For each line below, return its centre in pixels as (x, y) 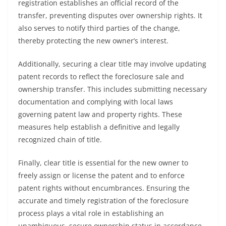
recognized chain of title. (60, 139)
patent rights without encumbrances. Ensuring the (104, 188)
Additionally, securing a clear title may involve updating (112, 64)
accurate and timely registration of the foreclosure (103, 201)
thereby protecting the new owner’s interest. (93, 41)
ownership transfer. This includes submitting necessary (112, 89)
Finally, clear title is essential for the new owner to (103, 163)
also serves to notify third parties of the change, (99, 28)
